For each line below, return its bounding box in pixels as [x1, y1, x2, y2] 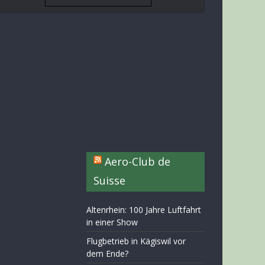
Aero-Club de [105, 154, 170, 169]
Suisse [93, 173, 125, 188]
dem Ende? [86, 248, 128, 259]
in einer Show [86, 216, 138, 228]
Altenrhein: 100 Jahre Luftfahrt [86, 204, 201, 215]
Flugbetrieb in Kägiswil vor [86, 235, 186, 247]
